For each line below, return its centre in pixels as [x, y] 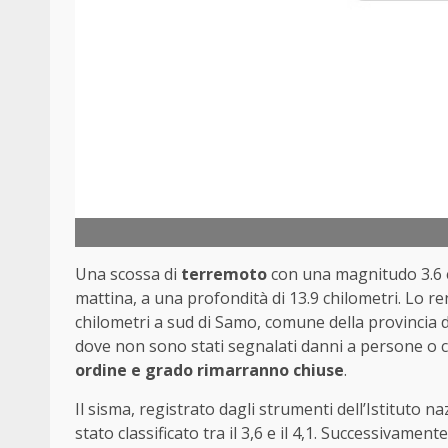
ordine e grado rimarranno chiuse [209, 369]
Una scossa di [128, 273]
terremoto [224, 273]
